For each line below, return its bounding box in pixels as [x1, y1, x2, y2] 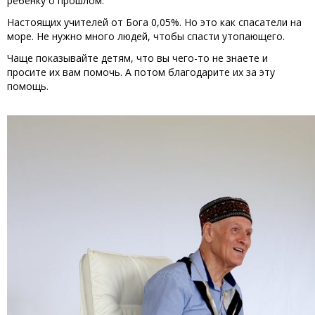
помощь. [7, 79, 49, 93]
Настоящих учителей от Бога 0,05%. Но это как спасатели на [7, 15, 302, 29]
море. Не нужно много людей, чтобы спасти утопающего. [7, 29, 285, 43]
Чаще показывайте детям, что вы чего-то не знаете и [7, 51, 268, 65]
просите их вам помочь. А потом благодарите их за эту [7, 65, 275, 79]
